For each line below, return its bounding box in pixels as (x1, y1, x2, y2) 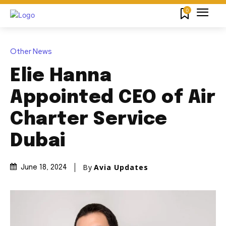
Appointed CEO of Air (10, 88, 215, 107)
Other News (10, 46, 52, 56)
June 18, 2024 (21, 164, 67, 172)
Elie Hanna (10, 67, 111, 85)
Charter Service (10, 110, 167, 129)
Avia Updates (94, 162, 148, 172)
